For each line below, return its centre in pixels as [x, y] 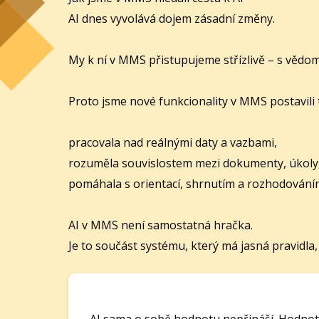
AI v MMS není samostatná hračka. [161, 225]
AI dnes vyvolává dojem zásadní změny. [172, 19]
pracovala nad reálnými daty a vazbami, [173, 143]
